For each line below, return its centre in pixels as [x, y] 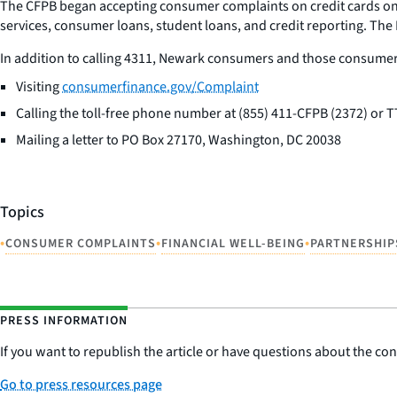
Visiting [39, 86]
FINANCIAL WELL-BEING [233, 243]
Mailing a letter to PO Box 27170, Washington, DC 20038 [179, 140]
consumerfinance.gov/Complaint [160, 86]
